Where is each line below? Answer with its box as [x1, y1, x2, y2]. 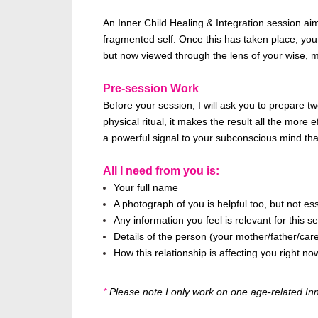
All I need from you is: [103, 165, 219, 177]
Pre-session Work [103, 82, 199, 95]
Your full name [114, 182, 178, 194]
